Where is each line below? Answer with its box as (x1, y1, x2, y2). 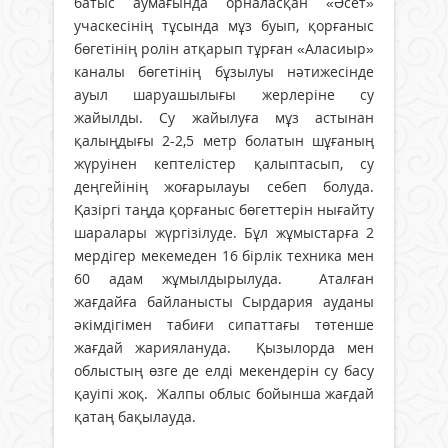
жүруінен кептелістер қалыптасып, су (74, 153, 374, 173)
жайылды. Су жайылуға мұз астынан (74, 107, 374, 127)
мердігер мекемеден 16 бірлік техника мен (74, 245, 374, 265)
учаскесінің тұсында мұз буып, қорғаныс (74, 15, 374, 35)
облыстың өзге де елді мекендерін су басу (74, 360, 374, 380)
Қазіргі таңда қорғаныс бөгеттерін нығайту (74, 199, 374, 219)
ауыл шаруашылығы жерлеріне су (74, 84, 374, 104)
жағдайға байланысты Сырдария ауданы (74, 291, 374, 311)
